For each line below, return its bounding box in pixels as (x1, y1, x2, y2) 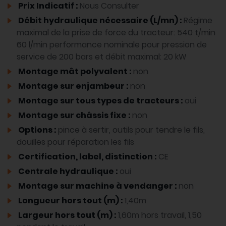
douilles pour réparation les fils (17, 136, 134, 148)
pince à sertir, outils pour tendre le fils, (58, 124, 205, 136)
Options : (17, 124, 58, 136)
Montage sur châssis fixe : (17, 109, 132, 122)
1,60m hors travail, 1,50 (118, 209, 202, 221)
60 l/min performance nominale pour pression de (17, 39, 207, 51)
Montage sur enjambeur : (17, 80, 130, 92)
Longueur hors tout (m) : (17, 195, 125, 207)
